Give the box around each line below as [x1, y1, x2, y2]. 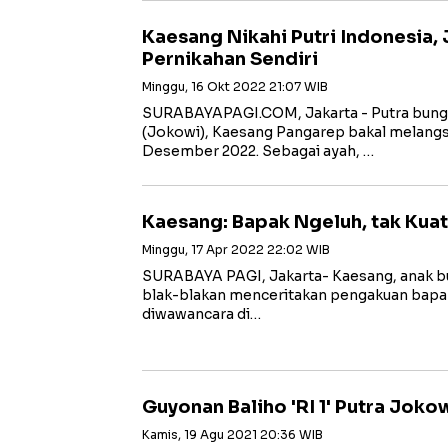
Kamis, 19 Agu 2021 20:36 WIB [142, 427, 323, 442]
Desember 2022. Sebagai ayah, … [142, 142, 374, 160]
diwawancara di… [142, 305, 261, 323]
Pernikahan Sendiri [142, 48, 318, 70]
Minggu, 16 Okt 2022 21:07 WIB [142, 79, 328, 94]
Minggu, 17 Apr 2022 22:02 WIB [142, 242, 330, 257]
